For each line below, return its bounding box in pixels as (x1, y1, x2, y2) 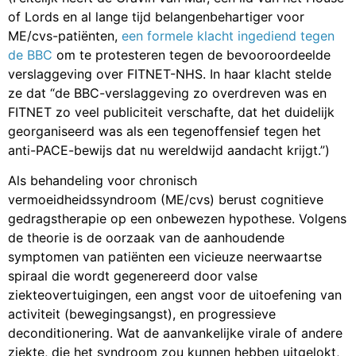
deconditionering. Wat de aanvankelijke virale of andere (8, 325, 342, 342)
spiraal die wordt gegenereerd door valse (8, 268, 257, 284)
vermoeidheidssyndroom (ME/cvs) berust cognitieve (8, 192, 323, 208)
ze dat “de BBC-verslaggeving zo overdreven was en (8, 84, 327, 101)
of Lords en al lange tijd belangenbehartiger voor (8, 8, 304, 25)
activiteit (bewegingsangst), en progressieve (8, 306, 276, 323)
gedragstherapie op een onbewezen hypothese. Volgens (8, 211, 346, 227)
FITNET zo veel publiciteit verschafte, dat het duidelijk (8, 103, 335, 120)
